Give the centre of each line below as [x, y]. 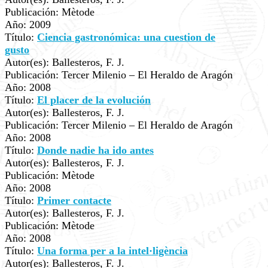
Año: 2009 [28, 25]
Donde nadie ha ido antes [95, 150]
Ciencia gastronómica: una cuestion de [126, 37]
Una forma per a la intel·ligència [112, 251]
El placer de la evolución [94, 100]
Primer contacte [74, 200]
